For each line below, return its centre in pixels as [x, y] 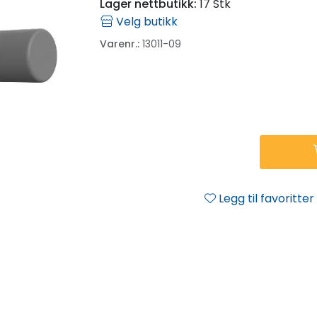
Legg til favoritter [266, 198]
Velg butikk [145, 21]
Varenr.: [120, 44]
